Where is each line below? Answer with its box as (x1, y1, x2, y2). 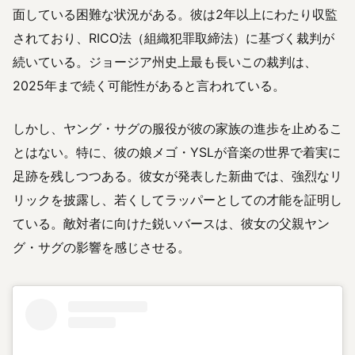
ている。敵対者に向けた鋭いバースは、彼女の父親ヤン (13, 215, 330, 231)
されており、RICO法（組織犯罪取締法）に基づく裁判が (13, 30, 334, 47)
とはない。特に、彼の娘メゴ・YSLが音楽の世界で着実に (13, 143, 341, 160)
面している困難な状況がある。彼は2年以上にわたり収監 (13, 6, 338, 23)
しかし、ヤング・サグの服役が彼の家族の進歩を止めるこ (13, 120, 342, 136)
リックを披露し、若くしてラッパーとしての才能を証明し (13, 191, 342, 208)
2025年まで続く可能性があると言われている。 (13, 78, 285, 94)
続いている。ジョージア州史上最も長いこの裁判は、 (13, 54, 317, 71)
